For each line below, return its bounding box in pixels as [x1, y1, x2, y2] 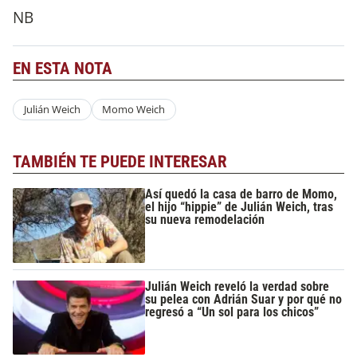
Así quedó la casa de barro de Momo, [145, 186, 338, 202]
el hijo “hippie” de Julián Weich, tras [145, 199, 334, 215]
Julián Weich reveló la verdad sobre [145, 278, 330, 294]
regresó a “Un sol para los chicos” [145, 304, 320, 320]
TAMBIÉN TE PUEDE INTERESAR [13, 151, 227, 171]
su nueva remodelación [145, 212, 265, 228]
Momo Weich [102, 102, 166, 117]
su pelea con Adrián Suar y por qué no [145, 291, 343, 307]
